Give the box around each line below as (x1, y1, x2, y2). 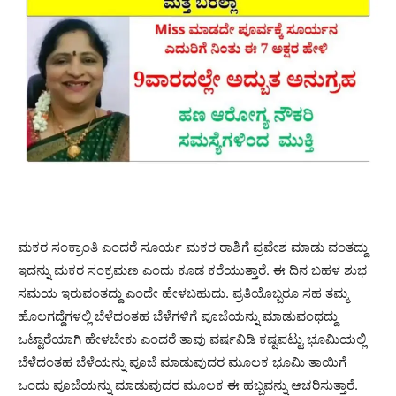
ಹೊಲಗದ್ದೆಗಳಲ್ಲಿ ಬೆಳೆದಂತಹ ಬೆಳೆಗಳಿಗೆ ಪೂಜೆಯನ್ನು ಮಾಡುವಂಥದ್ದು (18, 307, 338, 324)
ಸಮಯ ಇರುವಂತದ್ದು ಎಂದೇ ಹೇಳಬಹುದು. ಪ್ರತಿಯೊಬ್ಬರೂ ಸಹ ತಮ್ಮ (18, 284, 348, 301)
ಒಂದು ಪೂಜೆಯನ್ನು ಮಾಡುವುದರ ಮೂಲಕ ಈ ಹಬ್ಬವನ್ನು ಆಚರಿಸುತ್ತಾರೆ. (18, 376, 358, 393)
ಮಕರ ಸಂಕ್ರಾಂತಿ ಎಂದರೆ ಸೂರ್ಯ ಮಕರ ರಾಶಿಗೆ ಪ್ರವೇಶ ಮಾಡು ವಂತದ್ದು (18, 238, 368, 255)
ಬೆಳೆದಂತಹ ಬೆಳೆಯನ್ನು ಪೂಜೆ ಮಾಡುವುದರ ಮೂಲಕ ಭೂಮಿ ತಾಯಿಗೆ (18, 353, 346, 370)
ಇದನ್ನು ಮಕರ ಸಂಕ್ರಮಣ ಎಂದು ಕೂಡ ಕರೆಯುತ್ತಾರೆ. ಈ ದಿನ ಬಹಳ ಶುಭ (18, 261, 367, 278)
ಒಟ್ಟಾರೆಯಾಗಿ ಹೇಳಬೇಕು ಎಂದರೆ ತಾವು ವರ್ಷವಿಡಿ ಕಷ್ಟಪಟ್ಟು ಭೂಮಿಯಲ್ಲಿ (18, 330, 366, 347)
